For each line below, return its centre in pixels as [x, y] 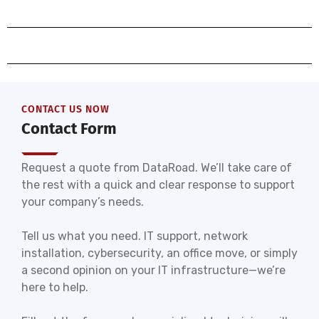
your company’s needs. [83, 202]
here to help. [55, 288]
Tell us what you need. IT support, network [135, 236]
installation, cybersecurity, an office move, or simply [159, 253]
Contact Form [69, 129]
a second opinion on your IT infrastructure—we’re [153, 271]
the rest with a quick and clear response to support [158, 185]
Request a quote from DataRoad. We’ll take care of [157, 168]
